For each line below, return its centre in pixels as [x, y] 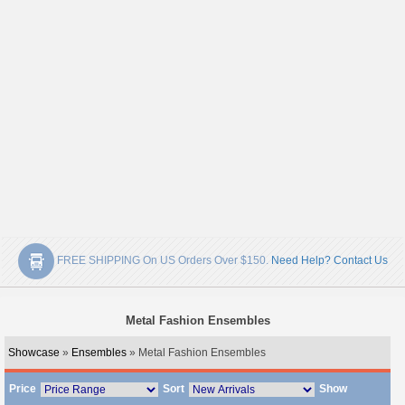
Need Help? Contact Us [329, 261]
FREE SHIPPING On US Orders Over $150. [162, 261]
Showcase [34, 353]
